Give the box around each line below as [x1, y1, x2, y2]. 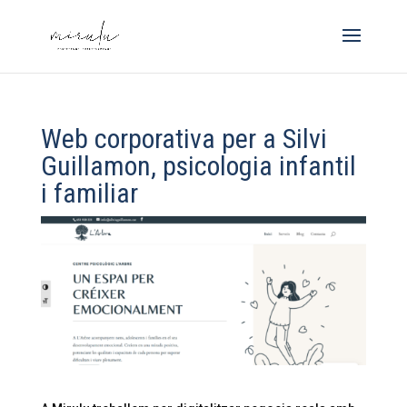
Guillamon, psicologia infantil [40, 150, 356, 182]
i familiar [40, 177, 138, 209]
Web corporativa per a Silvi [40, 123, 327, 154]
